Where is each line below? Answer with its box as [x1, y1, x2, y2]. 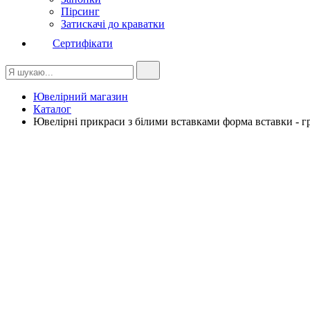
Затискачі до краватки [61, 18, 165, 30]
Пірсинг [61, 6, 100, 17]
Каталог [33, 103, 71, 115]
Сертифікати [53, 37, 113, 49]
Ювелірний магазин [33, 91, 128, 102]
